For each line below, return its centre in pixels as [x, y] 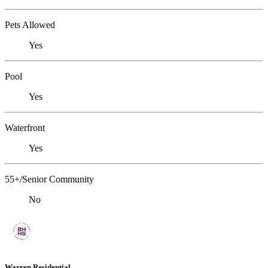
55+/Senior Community [49, 179]
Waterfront [25, 127]
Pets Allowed [30, 25]
